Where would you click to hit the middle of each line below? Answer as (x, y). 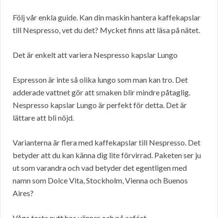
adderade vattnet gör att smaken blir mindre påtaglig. (101, 92)
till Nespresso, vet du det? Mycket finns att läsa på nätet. (106, 30)
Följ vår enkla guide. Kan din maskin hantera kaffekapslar (107, 18)
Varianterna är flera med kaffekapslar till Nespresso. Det (107, 143)
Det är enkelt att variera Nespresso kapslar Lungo (95, 55)
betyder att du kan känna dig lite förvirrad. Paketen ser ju (107, 155)
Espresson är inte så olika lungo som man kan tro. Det (100, 80)
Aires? (23, 193)
